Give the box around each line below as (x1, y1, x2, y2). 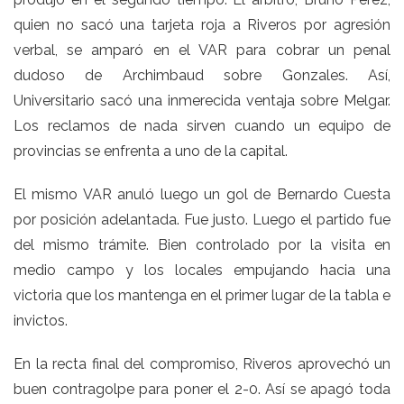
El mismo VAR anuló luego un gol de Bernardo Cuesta (14, 186, 390, 204)
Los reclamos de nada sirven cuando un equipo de (14, 117, 390, 135)
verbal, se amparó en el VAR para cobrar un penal (14, 41, 390, 60)
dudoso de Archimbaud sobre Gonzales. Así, (14, 67, 390, 85)
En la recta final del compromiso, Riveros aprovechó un (14, 355, 390, 373)
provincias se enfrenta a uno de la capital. (14, 142, 288, 161)
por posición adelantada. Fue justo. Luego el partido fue (14, 211, 390, 229)
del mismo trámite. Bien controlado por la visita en (14, 236, 390, 254)
